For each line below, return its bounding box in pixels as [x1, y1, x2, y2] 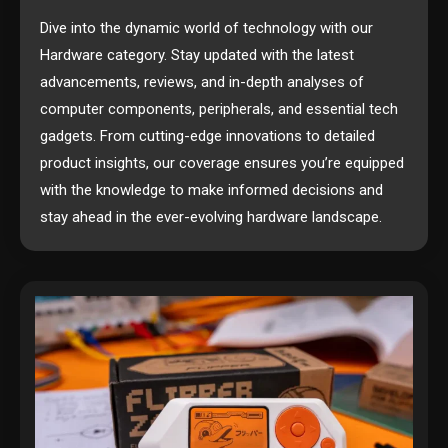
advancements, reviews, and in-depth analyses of [40, 73, 364, 91]
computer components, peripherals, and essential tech [40, 100, 398, 118]
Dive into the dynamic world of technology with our [40, 19, 373, 37]
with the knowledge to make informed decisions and [40, 181, 383, 199]
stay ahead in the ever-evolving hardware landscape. [40, 208, 382, 226]
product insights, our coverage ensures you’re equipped [40, 154, 404, 172]
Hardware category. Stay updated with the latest [40, 46, 354, 64]
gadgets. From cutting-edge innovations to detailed [40, 127, 375, 145]
